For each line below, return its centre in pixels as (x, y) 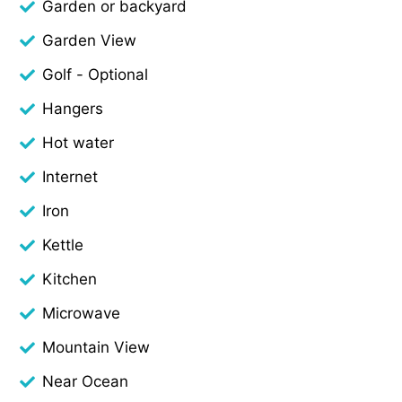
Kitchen (70, 279)
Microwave (82, 313)
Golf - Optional (96, 74)
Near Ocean (86, 381)
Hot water (79, 142)
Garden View (90, 40)
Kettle (63, 245)
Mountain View (96, 347)
